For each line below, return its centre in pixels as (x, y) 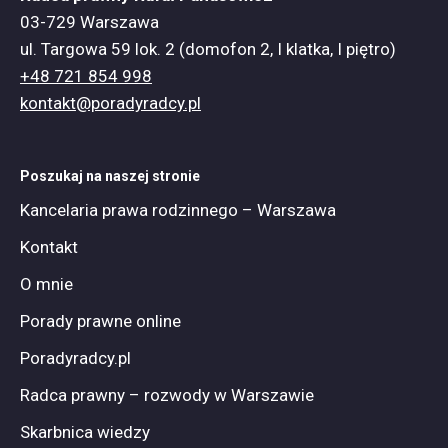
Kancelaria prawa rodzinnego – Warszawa (178, 210)
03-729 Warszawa (89, 22)
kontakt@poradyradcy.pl (110, 103)
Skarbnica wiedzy (85, 432)
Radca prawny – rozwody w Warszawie (167, 395)
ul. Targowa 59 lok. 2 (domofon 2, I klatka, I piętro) (208, 49)
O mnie (46, 284)
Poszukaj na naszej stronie (110, 176)
